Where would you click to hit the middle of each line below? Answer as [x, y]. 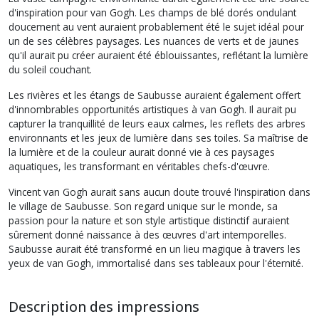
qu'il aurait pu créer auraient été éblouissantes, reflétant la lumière [158, 55]
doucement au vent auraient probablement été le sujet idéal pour [156, 27]
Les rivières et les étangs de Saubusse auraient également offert [155, 95]
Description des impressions [106, 307]
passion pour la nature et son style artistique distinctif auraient [149, 220]
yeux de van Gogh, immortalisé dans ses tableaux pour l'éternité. [156, 263]
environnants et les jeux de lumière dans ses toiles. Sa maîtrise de [158, 138]
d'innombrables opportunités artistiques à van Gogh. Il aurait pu [152, 109]
